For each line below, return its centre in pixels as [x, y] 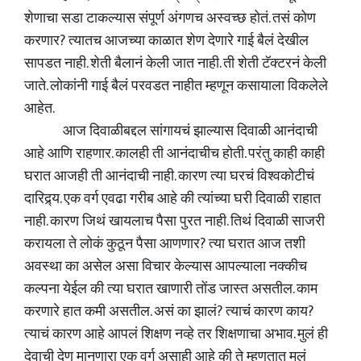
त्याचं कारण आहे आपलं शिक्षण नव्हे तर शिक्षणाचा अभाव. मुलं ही [176, 334]
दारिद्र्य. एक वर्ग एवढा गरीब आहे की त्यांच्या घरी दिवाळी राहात [172, 199]
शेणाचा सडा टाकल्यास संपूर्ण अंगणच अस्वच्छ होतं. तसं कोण [170, 19]
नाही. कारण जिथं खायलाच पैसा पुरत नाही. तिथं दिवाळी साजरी [174, 222]
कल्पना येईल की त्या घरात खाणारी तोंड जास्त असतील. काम [171, 289]
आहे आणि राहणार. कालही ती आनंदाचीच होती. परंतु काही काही [174, 154]
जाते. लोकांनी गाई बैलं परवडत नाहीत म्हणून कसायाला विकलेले [176, 86]
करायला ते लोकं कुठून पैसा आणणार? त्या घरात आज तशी [165, 244]
